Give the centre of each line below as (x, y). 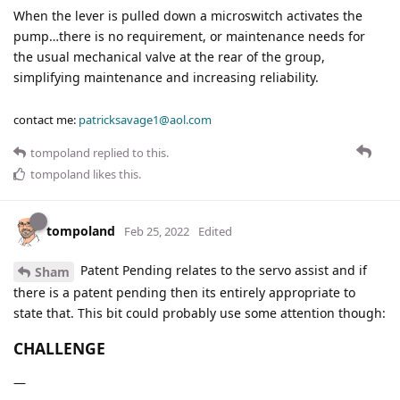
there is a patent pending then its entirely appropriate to (184, 292)
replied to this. (129, 152)
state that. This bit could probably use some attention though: (200, 312)
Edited (215, 231)
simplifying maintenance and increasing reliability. (166, 77)
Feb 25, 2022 (157, 231)
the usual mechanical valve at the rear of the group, (169, 56)
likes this (114, 174)
